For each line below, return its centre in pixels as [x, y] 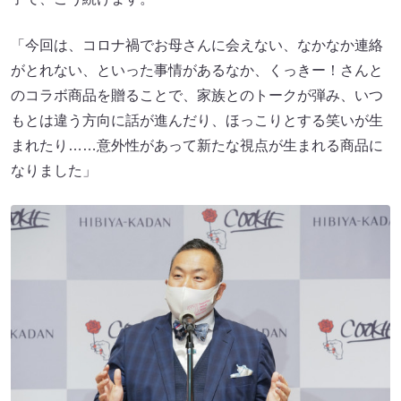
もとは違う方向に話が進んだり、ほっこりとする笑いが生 [197, 120]
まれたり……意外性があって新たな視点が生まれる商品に [197, 145]
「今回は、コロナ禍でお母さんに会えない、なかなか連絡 [197, 45]
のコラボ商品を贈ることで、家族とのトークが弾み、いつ [197, 95]
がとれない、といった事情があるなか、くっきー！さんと [197, 70]
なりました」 [54, 170]
